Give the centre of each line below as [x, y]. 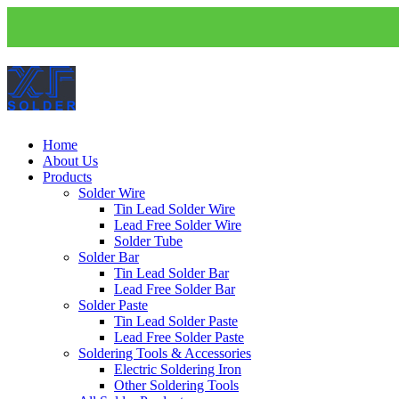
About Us [70, 160]
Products [67, 176]
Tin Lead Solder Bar [171, 273]
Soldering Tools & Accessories [165, 353]
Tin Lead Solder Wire [175, 208]
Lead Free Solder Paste [179, 337]
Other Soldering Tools [176, 385]
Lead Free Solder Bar [175, 289]
